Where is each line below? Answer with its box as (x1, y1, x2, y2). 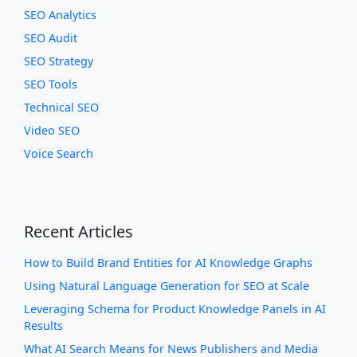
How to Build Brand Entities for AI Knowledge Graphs (24, 255, 312, 271)
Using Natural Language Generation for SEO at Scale (24, 278, 309, 294)
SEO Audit (24, 30, 77, 46)
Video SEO (24, 123, 80, 139)
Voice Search (24, 146, 93, 162)
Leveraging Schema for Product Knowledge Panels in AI (24, 301, 326, 317)
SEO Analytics (24, 7, 96, 23)
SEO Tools (24, 76, 77, 92)
